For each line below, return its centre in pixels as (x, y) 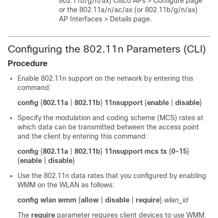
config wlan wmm (47, 200)
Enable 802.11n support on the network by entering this (105, 78)
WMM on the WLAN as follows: (66, 185)
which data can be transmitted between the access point (108, 127)
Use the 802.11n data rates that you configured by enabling (112, 176)
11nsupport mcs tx (136, 151)
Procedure (28, 64)
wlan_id (176, 200)
